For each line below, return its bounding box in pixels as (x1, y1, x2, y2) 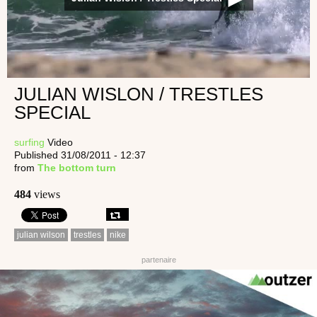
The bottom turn (38, 161, 116, 173)
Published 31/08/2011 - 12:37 (14, 149, 146, 161)
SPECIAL (14, 101, 91, 123)
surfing (14, 136, 45, 148)
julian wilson (17, 229, 65, 240)
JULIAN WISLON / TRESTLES (14, 83, 263, 105)
